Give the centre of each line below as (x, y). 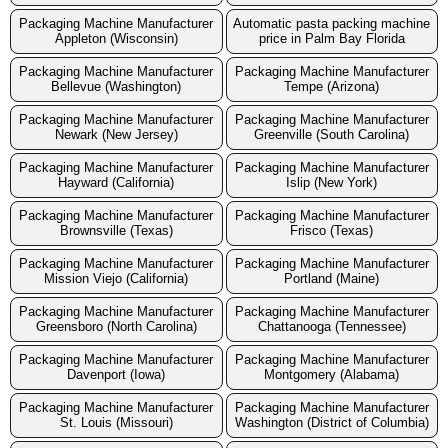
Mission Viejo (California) (116, 279)
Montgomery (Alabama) (332, 375)
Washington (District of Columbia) (331, 423)
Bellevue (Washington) (116, 87)
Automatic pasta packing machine (332, 24)
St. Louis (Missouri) (116, 423)
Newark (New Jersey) (116, 135)
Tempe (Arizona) (332, 87)
